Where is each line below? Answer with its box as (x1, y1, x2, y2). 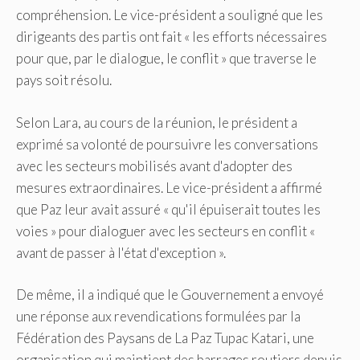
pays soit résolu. (16, 72, 112, 89)
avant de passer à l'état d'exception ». (16, 243, 226, 261)
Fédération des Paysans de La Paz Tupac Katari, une (16, 329, 314, 347)
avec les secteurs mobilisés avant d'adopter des (16, 157, 292, 174)
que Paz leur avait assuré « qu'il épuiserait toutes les (16, 200, 321, 218)
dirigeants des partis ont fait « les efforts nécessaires (16, 28, 327, 46)
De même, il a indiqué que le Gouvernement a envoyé (16, 286, 324, 304)
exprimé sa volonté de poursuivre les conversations (16, 135, 318, 153)
